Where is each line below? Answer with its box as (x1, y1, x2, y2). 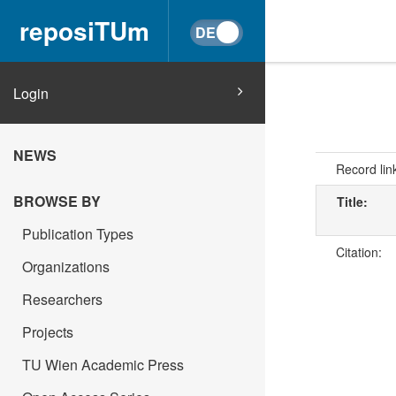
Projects (22, 322, 73, 342)
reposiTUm (19, 12, 149, 49)
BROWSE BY (13, 191, 101, 211)
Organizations (22, 256, 110, 277)
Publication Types (22, 224, 133, 244)
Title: (336, 193, 371, 211)
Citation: (335, 243, 385, 262)
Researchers (22, 289, 103, 309)
